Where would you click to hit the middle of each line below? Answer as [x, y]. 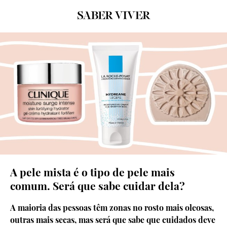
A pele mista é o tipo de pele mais [92, 172]
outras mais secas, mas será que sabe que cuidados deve [113, 219]
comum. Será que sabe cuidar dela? [98, 186]
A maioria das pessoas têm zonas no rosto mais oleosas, [112, 207]
